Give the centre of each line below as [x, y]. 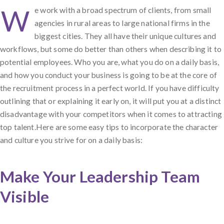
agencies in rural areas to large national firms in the [122, 23]
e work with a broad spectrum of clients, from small [123, 10]
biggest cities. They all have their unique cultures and [125, 36]
